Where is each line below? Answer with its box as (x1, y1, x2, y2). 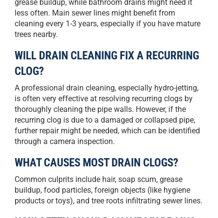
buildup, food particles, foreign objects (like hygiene (15, 185, 190, 195)
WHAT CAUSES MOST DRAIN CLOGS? (15, 156, 178, 170)
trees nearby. (15, 30, 58, 39)
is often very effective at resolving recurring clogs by (15, 94, 193, 104)
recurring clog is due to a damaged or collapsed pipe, (15, 115, 195, 125)
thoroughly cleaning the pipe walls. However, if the (15, 105, 186, 114)
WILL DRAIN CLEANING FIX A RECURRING (15, 49, 199, 63)
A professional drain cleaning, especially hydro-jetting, (15, 83, 199, 93)
